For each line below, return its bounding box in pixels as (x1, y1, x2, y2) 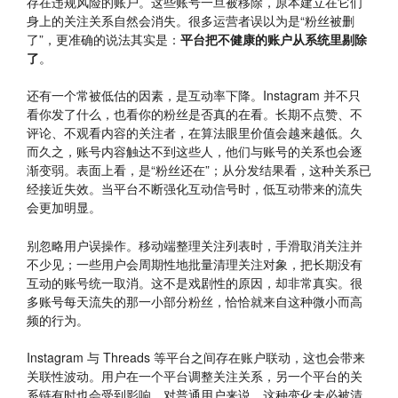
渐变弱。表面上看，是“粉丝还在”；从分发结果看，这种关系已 (27, 161, 371, 179)
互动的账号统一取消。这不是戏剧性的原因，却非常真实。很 (27, 273, 362, 291)
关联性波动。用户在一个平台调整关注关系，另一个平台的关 (27, 366, 362, 385)
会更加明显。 (27, 198, 101, 217)
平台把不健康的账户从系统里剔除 (180, 30, 367, 49)
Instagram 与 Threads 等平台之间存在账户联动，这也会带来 (27, 347, 365, 366)
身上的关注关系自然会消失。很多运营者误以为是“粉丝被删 (27, 12, 354, 30)
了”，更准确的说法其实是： (27, 30, 180, 49)
